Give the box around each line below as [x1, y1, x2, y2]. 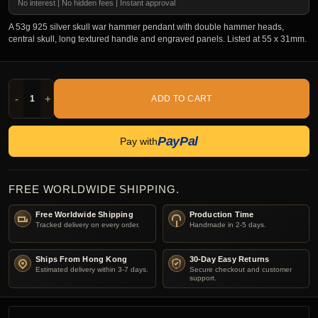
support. [189, 274, 216, 283]
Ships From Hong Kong [35, 255, 128, 264]
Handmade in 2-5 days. [189, 221, 266, 229]
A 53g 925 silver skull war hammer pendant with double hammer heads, [9, 22, 284, 33]
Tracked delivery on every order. [35, 221, 140, 229]
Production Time [189, 210, 254, 219]
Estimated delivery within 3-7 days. [35, 265, 148, 274]
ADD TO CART [151, 94, 212, 104]
